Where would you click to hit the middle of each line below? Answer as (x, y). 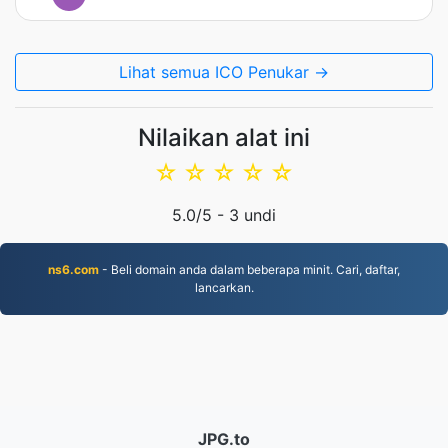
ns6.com (73, 269)
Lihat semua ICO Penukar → (224, 72)
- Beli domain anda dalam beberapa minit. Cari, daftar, (249, 269)
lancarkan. (224, 287)
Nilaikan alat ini (224, 137)
